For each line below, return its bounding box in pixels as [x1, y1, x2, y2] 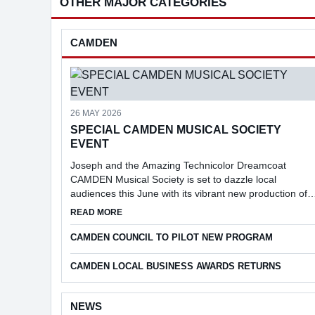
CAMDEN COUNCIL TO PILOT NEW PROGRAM [70, 232, 273, 243]
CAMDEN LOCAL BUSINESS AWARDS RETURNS [70, 261, 281, 271]
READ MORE [70, 207, 122, 217]
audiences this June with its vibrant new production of [70, 188, 307, 199]
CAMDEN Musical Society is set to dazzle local [70, 174, 276, 185]
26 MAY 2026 [70, 108, 122, 118]
